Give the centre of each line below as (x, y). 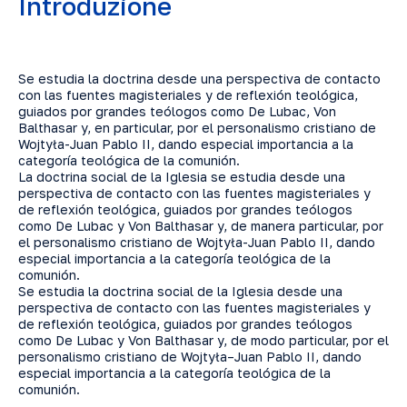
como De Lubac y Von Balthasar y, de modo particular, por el (203, 340)
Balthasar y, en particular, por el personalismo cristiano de (197, 128)
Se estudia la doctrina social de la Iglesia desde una (180, 291)
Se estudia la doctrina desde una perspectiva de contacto (199, 79)
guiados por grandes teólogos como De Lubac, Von (177, 111)
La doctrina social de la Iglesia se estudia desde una (182, 177)
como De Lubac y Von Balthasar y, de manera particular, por (201, 226)
